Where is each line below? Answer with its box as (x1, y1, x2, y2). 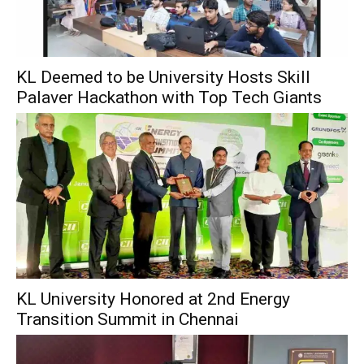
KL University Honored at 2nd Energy (16, 289, 290, 309)
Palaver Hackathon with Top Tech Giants (16, 88, 322, 107)
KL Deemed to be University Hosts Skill (16, 67, 310, 87)
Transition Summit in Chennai (16, 310, 239, 329)
